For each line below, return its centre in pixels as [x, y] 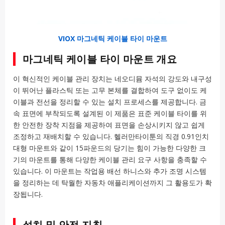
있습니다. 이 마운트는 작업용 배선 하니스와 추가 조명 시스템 [110, 171]
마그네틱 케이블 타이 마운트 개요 [100, 59]
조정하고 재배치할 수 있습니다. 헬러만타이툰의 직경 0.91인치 [111, 137]
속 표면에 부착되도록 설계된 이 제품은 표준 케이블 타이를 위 [110, 114]
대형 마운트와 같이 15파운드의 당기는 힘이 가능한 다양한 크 [109, 148]
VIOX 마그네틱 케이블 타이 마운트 [113, 38]
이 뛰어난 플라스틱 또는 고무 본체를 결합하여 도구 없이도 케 [110, 90]
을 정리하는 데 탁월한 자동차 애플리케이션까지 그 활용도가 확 [113, 183]
